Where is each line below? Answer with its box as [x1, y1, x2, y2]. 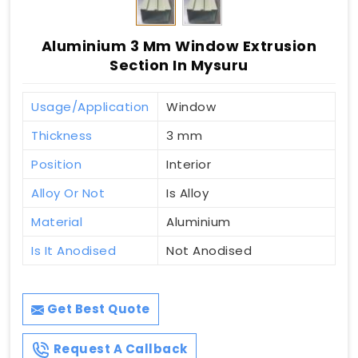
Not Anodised [166, 242, 252, 260]
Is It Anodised [31, 242, 116, 260]
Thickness [31, 127, 93, 145]
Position [31, 156, 82, 173]
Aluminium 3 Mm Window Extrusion [41, 36, 317, 57]
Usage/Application [31, 98, 149, 116]
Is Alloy [166, 185, 209, 202]
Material [31, 213, 82, 231]
